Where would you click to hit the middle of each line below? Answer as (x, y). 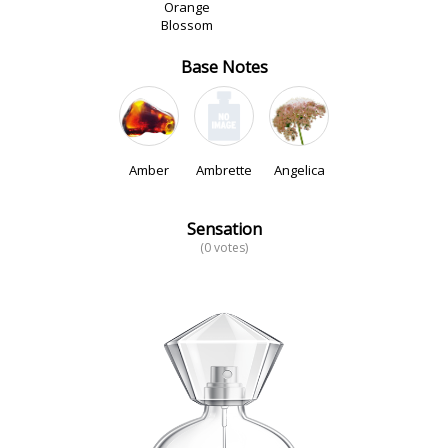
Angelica (299, 170)
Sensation (224, 229)
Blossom (186, 25)
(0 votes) (224, 247)
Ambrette (224, 170)
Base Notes (224, 67)
